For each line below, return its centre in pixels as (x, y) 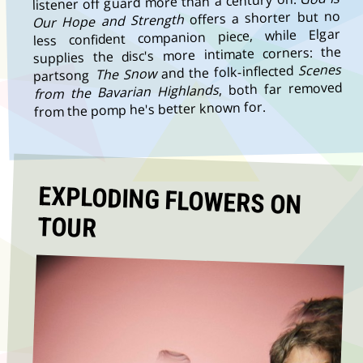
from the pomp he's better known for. (150, 109)
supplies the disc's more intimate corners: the (187, 55)
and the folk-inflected (230, 72)
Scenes (320, 70)
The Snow (128, 74)
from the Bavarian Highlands (126, 92)
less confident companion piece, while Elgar (187, 37)
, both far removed (280, 88)
